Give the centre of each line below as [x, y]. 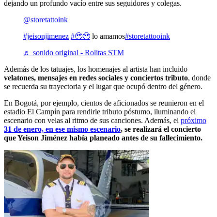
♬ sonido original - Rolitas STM [74, 53]
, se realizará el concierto [161, 129]
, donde [199, 78]
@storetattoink [46, 20]
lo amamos [108, 36]
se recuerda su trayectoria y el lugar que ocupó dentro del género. [103, 87]
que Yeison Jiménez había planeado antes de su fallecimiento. [103, 138]
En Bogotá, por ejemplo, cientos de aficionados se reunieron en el [104, 103]
